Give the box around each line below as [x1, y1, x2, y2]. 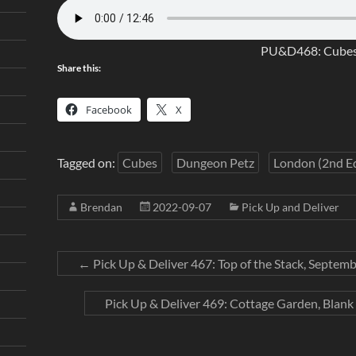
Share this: [56, 62, 101, 74]
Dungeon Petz [176, 155, 254, 170]
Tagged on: [56, 155, 118, 170]
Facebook [85, 103, 132, 117]
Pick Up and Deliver [241, 200, 339, 214]
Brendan [79, 200, 122, 214]
